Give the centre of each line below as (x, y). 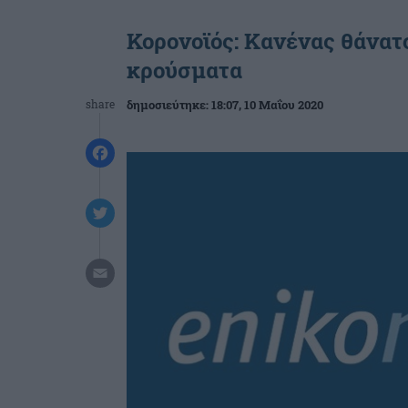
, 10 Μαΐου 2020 (281, 105)
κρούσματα (184, 70)
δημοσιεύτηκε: (169, 105)
